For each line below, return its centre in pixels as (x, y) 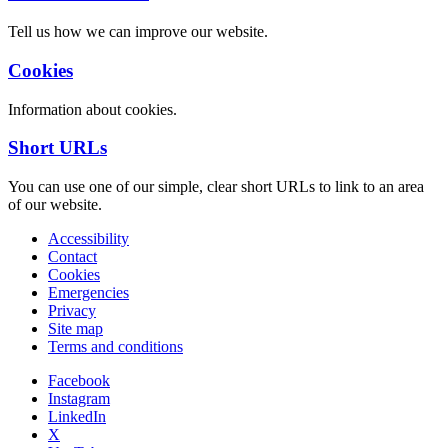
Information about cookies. (92, 109)
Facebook (79, 381)
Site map (75, 329)
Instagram (79, 399)
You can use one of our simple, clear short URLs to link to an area (216, 187)
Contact (72, 257)
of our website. (55, 205)
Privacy (72, 311)
